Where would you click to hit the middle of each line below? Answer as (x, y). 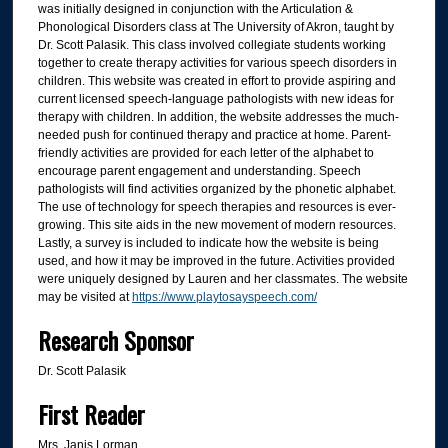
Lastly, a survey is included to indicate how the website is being (208, 242)
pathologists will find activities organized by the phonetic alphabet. (216, 188)
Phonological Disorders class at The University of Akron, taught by (215, 26)
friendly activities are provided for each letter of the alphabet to (205, 152)
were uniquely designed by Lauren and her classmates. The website (222, 278)
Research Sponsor (115, 340)
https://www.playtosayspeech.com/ (224, 296)
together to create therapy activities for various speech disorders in (217, 62)
